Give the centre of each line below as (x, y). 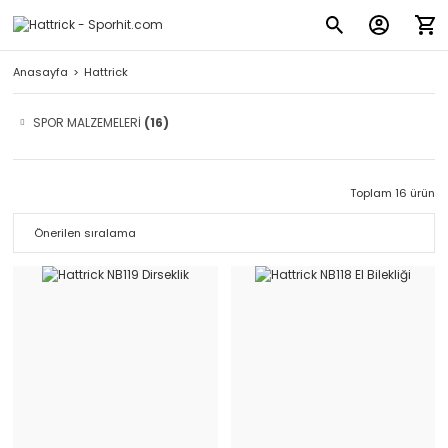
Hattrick (106, 72)
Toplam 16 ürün (392, 192)
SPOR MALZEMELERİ (88, 122)
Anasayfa (40, 72)
